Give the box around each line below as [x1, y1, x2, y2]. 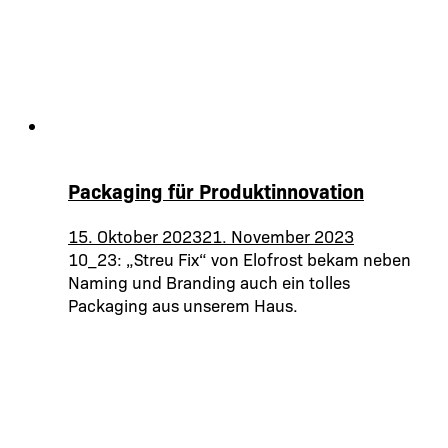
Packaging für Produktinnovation [68, 177, 364, 205]
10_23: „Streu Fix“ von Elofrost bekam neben [68, 247, 411, 271]
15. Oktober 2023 [68, 224, 202, 248]
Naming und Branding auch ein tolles [68, 270, 350, 294]
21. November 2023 [202, 224, 354, 248]
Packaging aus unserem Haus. [68, 293, 298, 317]
